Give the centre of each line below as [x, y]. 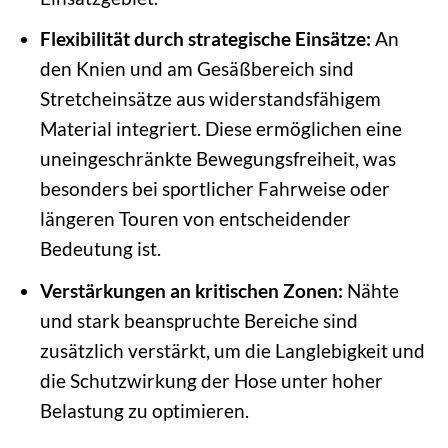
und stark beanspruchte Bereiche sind [198, 320]
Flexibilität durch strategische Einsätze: [205, 39]
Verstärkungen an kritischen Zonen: [191, 290]
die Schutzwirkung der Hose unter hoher [211, 380]
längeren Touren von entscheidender [195, 219]
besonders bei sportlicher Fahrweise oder [214, 189]
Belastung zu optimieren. [144, 410]
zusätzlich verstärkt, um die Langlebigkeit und [232, 350]
